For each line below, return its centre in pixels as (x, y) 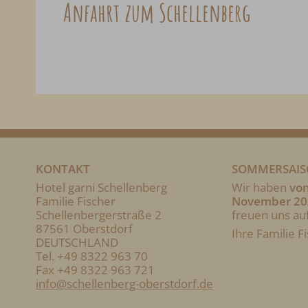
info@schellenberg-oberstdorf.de (124, 284)
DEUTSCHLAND (77, 243)
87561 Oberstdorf (84, 229)
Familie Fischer (76, 201)
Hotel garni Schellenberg (101, 188)
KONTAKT (63, 169)
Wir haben (260, 188)
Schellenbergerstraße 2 (99, 215)
